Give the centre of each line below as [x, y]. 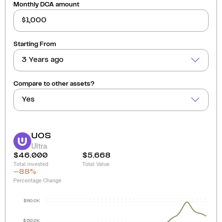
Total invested [31, 164]
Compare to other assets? [54, 84]
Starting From [35, 44]
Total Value [96, 164]
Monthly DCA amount [46, 4]
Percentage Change [37, 180]
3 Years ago [43, 60]
